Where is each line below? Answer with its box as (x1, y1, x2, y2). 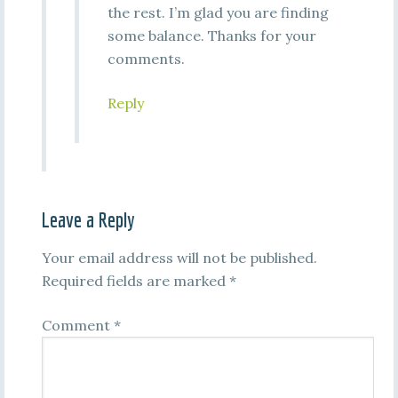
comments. (107, 50, 185, 68)
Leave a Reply (41, 207, 135, 232)
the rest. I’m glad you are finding (107, 4, 329, 21)
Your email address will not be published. (41, 249, 317, 267)
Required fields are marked (41, 272, 229, 290)
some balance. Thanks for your (107, 27, 316, 44)
